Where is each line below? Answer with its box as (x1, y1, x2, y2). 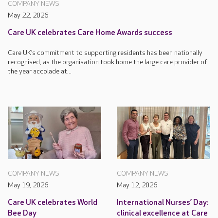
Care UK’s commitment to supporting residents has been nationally (8, 48, 202, 57)
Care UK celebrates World (8, 198, 97, 207)
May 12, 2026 (117, 181, 157, 189)
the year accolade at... (8, 67, 72, 75)
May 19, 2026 (8, 181, 48, 189)
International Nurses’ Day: (117, 198, 208, 207)
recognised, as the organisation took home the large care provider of (8, 57, 207, 66)
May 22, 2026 (8, 11, 48, 19)
